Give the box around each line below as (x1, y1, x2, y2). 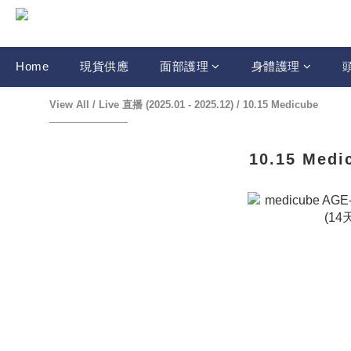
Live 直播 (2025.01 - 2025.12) (99, 99, 233, 110)
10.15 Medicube (243, 99, 318, 110)
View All (49, 99, 89, 110)
